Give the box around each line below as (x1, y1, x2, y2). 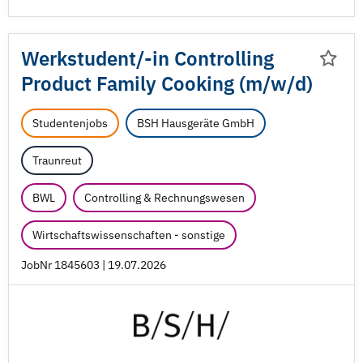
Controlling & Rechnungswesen (84, 190, 245, 205)
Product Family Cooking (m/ (21, 70, 271, 96)
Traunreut (32, 153, 82, 168)
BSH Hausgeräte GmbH (137, 116, 254, 130)
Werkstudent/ (21, 45, 144, 71)
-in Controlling (144, 45, 274, 71)
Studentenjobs (32, 116, 108, 130)
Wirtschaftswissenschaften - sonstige (32, 228, 225, 242)
